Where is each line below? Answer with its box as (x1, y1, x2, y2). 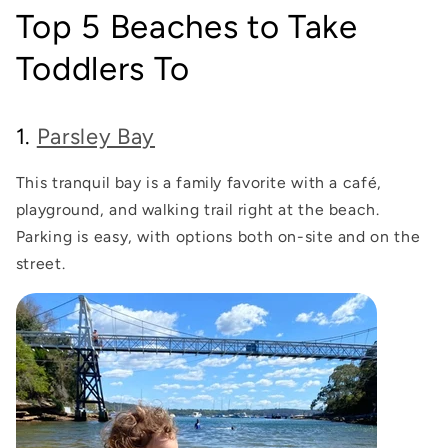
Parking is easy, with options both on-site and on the (15, 226, 421, 246)
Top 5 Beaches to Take (15, 6, 358, 46)
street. (15, 253, 66, 273)
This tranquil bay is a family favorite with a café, (15, 172, 382, 192)
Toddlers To (15, 48, 191, 88)
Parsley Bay (36, 122, 156, 150)
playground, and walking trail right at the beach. (15, 199, 380, 219)
